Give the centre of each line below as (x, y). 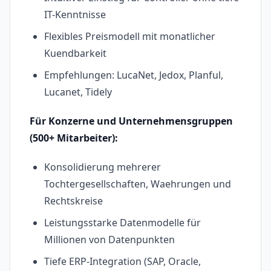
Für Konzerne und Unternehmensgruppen (131, 121)
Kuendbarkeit (75, 54)
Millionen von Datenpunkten (109, 240)
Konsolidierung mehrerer (103, 167)
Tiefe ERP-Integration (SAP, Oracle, (122, 262)
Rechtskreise (73, 201)
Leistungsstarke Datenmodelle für (122, 223)
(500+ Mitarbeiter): (74, 138)
